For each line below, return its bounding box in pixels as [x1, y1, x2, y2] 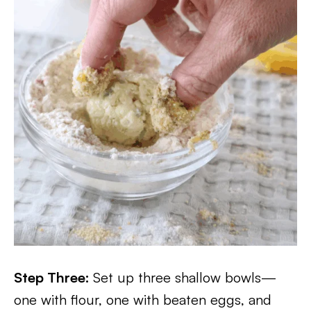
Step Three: [14, 269, 93, 286]
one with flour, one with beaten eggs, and [14, 291, 271, 308]
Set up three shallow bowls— [93, 269, 276, 286]
